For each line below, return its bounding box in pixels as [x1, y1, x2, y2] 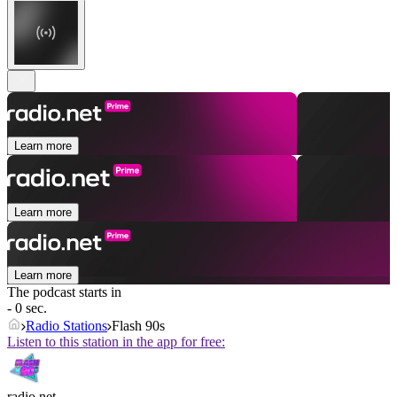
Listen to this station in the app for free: [7, 334, 225, 350]
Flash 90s [112, 318, 165, 334]
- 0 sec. [7, 300, 47, 316]
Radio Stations [26, 318, 107, 334]
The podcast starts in [7, 284, 121, 300]
